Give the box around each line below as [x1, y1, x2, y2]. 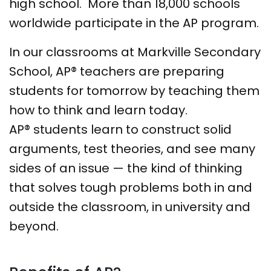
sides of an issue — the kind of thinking [9, 160, 243, 177]
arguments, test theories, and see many [9, 140, 255, 158]
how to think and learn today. [9, 102, 188, 119]
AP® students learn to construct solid [9, 121, 232, 139]
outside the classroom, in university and [9, 198, 250, 216]
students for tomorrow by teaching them [9, 82, 260, 100]
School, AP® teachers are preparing [9, 63, 224, 80]
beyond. [9, 218, 59, 235]
